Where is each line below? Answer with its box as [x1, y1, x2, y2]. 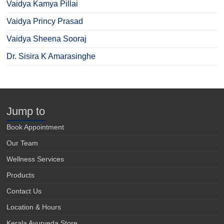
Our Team [6, 138, 38, 147]
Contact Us [6, 186, 42, 195]
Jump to [6, 104, 45, 117]
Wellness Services [6, 154, 64, 163]
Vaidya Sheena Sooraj [6, 34, 87, 43]
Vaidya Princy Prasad [6, 16, 83, 25]
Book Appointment [6, 122, 64, 131]
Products [6, 170, 35, 179]
